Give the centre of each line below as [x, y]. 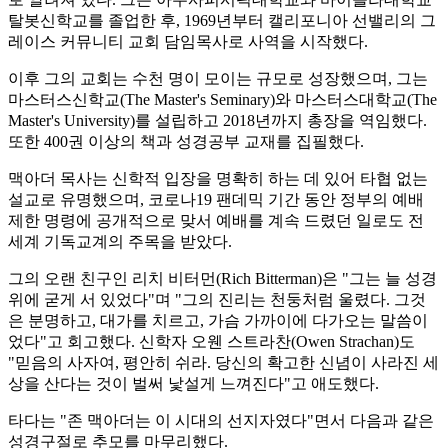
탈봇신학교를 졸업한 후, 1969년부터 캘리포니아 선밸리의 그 [222, 20]
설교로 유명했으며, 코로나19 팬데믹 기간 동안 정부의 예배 [216, 199]
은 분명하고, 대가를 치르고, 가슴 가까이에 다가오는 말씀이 [218, 320]
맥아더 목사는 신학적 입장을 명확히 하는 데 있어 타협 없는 [218, 178]
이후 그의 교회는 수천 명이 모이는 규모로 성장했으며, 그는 [218, 78]
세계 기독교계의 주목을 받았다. [120, 241]
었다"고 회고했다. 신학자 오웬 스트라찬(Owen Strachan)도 [211, 341]
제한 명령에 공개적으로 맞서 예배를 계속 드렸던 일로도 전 [216, 220]
